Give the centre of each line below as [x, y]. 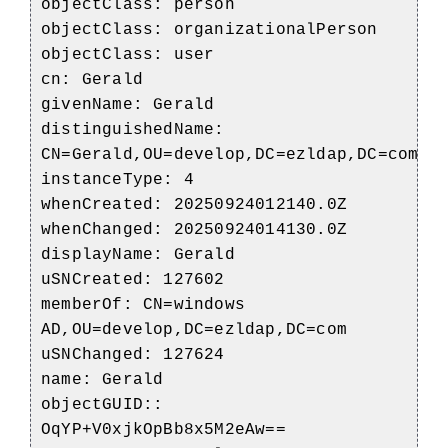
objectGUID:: [102, 404]
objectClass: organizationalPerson [209, 29]
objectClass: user [128, 54]
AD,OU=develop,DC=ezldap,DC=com [194, 329]
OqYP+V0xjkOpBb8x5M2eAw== [163, 429]
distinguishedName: [133, 129]
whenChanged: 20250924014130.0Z [194, 229]
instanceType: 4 [117, 179]
